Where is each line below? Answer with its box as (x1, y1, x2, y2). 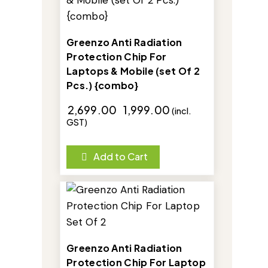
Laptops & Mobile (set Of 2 (66, 65, 200, 78)
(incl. (171, 105, 192, 117)
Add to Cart (93, 150, 148, 163)
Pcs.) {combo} (66, 79, 138, 92)
